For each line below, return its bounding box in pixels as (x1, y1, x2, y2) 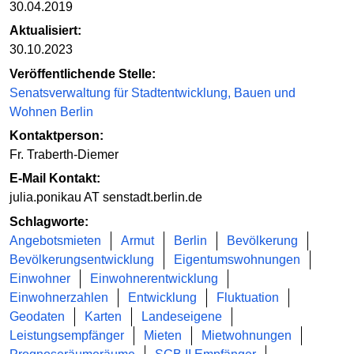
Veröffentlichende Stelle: (9, 66, 156, 81)
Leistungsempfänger (9, 328, 124, 342)
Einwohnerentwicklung (90, 271, 218, 285)
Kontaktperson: (9, 128, 104, 142)
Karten (85, 309, 122, 323)
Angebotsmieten (9, 233, 101, 247)
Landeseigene (141, 309, 222, 323)
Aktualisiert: (9, 24, 81, 38)
